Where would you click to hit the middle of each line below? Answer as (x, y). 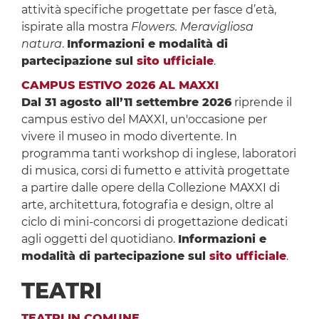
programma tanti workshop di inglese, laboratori (158, 154)
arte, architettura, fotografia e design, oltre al (147, 205)
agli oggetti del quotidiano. (99, 239)
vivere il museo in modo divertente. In (129, 137)
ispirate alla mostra (76, 27)
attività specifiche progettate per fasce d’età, (148, 10)
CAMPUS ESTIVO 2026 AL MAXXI (120, 85)
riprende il (261, 103)
